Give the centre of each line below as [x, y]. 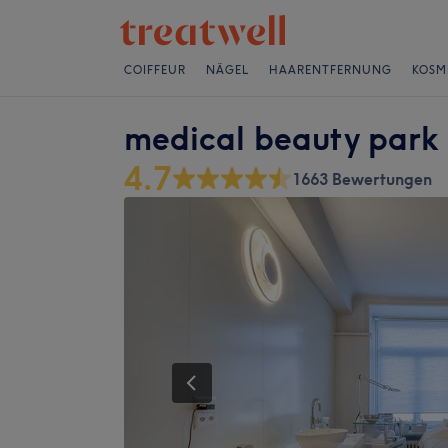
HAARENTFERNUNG [330, 70]
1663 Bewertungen [362, 179]
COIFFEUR [155, 70]
